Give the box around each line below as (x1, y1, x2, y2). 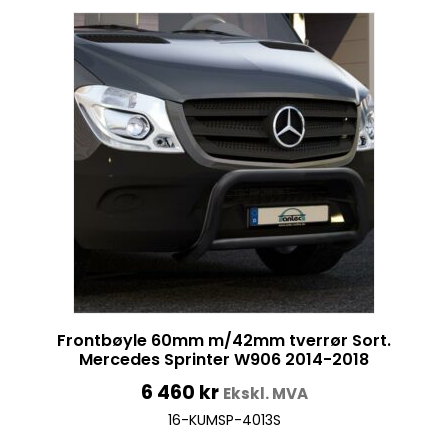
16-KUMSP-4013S (167, 409, 281, 430)
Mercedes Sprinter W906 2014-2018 (79, 347, 369, 371)
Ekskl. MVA (222, 382, 308, 404)
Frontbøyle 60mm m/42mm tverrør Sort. (57, 328, 391, 352)
